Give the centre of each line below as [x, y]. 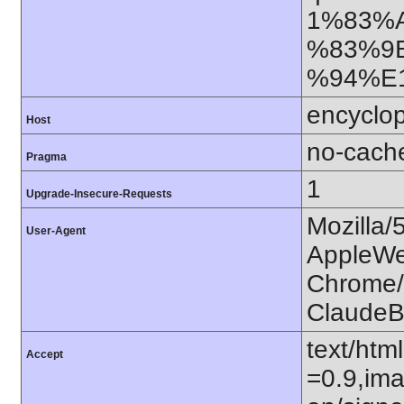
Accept [45, 354]
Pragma [46, 156]
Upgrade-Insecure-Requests [99, 193]
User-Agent [56, 230]
